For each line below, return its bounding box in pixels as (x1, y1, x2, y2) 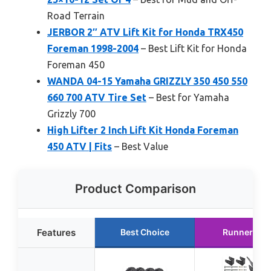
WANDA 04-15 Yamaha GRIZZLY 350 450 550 (47, 75, 247, 87)
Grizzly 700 (47, 108, 96, 119)
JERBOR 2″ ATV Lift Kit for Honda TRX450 (47, 26, 243, 38)
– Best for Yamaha (146, 91, 229, 103)
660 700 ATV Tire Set (47, 91, 146, 103)
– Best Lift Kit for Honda (139, 42, 247, 54)
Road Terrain (47, 10, 105, 21)
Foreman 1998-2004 (47, 42, 139, 54)
